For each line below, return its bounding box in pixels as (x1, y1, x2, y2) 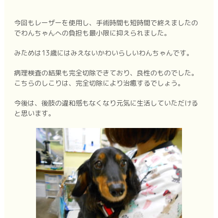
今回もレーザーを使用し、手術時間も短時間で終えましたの (14, 18, 198, 27)
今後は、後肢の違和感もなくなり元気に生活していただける (14, 98, 198, 108)
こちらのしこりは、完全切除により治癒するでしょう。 (14, 78, 184, 88)
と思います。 (14, 108, 55, 118)
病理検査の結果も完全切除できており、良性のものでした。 (14, 68, 198, 77)
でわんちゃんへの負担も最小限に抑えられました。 (14, 28, 171, 37)
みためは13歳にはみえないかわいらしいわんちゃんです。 (14, 48, 193, 57)
